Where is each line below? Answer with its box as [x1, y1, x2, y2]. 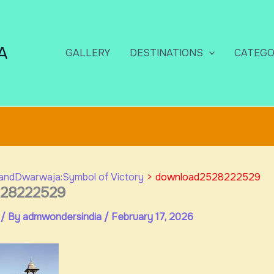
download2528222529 [155, 171, 261, 183]
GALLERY [65, 46, 110, 59]
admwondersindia [22, 210, 104, 224]
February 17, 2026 [111, 210, 193, 224]
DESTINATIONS [129, 46, 203, 59]
